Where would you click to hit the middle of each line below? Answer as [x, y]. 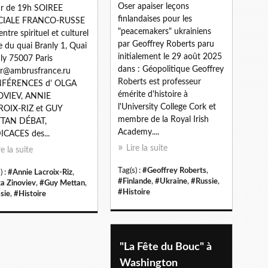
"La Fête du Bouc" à [166, 247]
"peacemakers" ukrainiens [165, 31]
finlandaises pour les [155, 19]
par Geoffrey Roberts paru [166, 44]
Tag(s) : [130, 170]
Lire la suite [147, 148]
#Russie [204, 181]
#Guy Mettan [62, 183]
